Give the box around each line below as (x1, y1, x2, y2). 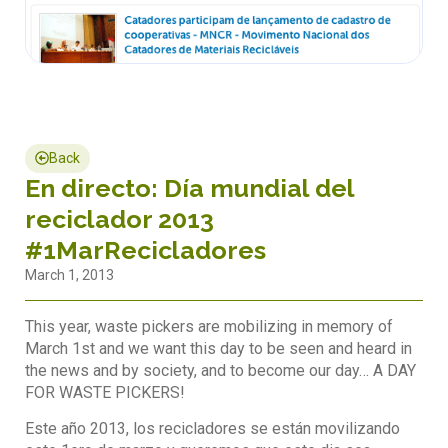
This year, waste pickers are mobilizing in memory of (25, 316, 393, 336)
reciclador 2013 (25, 203, 214, 234)
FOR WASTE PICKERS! (25, 382, 185, 402)
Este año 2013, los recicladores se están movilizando (25, 419, 400, 439)
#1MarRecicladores (25, 234, 266, 265)
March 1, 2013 (25, 266, 114, 283)
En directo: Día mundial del (25, 172, 354, 203)
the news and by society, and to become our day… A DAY (25, 360, 416, 380)
